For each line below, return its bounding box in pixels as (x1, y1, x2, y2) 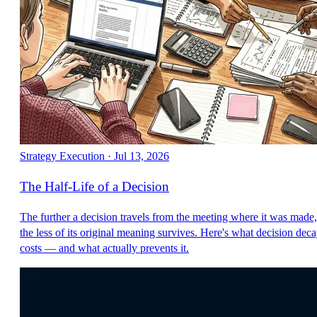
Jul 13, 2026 (114, 150, 169, 163)
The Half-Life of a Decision (20, 179, 169, 194)
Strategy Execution (20, 150, 105, 163)
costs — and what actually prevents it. (20, 241, 189, 254)
